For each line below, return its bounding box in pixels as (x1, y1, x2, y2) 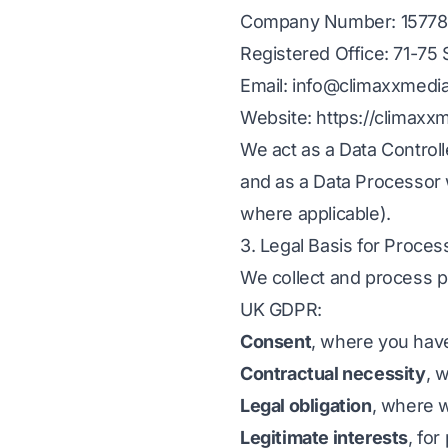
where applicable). (240, 203, 391, 224)
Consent (240, 331, 312, 352)
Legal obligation (240, 395, 372, 416)
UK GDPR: (240, 299, 322, 320)
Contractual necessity (240, 363, 426, 384)
